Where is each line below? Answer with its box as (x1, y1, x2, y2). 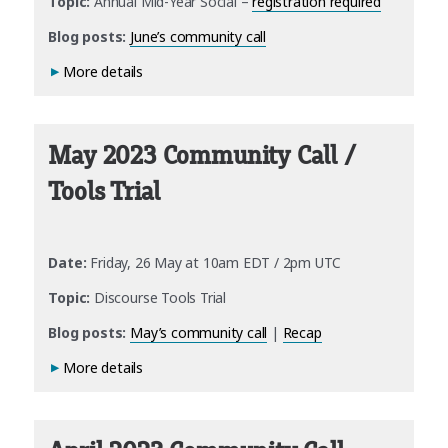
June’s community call (130, 27, 267, 47)
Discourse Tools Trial (90, 287, 226, 307)
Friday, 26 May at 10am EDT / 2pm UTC (86, 252, 342, 272)
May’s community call (130, 322, 268, 342)
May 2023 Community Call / (48, 142, 356, 171)
